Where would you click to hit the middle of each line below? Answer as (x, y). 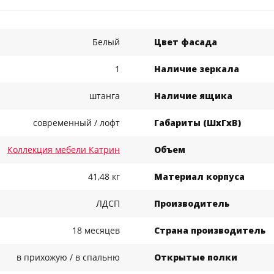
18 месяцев (96, 231)
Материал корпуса (200, 177)
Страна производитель (210, 231)
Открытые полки (196, 257)
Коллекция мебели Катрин (63, 150)
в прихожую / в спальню (68, 257)
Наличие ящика (194, 96)
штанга (104, 96)
